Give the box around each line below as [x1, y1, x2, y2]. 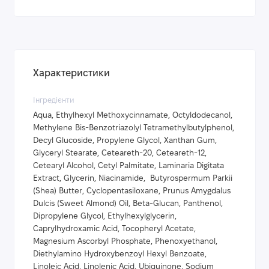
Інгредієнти [33, 97, 74, 104]
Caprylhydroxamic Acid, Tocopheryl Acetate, [33, 225, 196, 234]
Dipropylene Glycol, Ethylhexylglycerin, [33, 213, 177, 221]
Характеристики [33, 68, 110, 78]
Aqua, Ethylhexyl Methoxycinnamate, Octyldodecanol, [33, 112, 232, 120]
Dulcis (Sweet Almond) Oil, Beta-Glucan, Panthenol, [33, 200, 223, 208]
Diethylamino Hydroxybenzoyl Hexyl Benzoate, [33, 250, 207, 259]
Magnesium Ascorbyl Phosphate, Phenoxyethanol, [33, 238, 217, 246]
